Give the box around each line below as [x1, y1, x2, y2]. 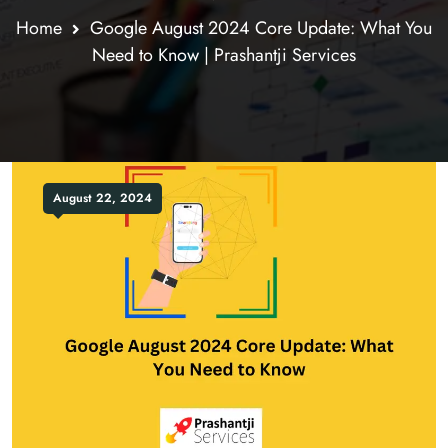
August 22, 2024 [53, 189, 152, 207]
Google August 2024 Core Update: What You [90, 15, 432, 41]
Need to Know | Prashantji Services [92, 42, 356, 68]
